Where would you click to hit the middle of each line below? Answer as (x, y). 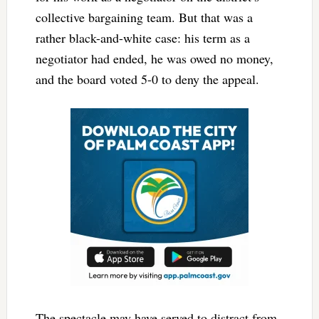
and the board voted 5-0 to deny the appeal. (147, 79)
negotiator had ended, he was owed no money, (154, 58)
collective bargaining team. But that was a (144, 17)
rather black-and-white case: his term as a (142, 37)
